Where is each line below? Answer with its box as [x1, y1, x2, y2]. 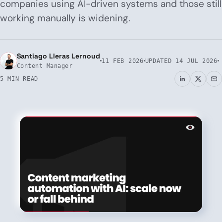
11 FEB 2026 [102, 57, 144, 64]
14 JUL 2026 [175, 57, 218, 64]
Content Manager [17, 62, 73, 69]
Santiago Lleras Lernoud [17, 52, 100, 60]
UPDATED [145, 57, 176, 64]
